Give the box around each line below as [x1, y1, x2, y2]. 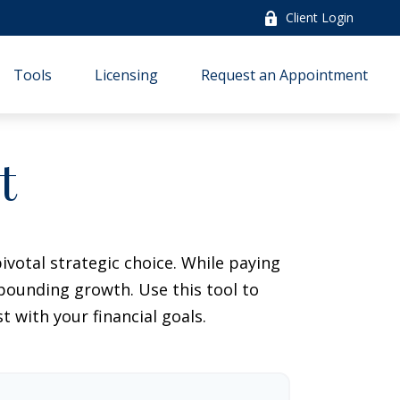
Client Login [286, 9, 354, 26]
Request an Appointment [201, 64, 369, 85]
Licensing [95, 64, 159, 85]
